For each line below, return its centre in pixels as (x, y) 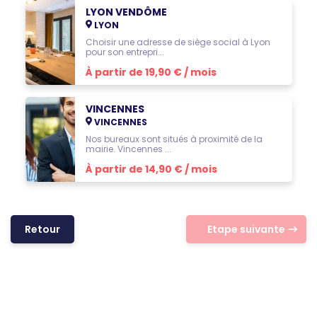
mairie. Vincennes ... (128, 149)
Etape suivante (246, 229)
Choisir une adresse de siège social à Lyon (178, 42)
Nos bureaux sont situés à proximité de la (174, 139)
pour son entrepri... (125, 52)
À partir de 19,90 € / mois (151, 72)
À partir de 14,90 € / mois (151, 169)
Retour (42, 229)
